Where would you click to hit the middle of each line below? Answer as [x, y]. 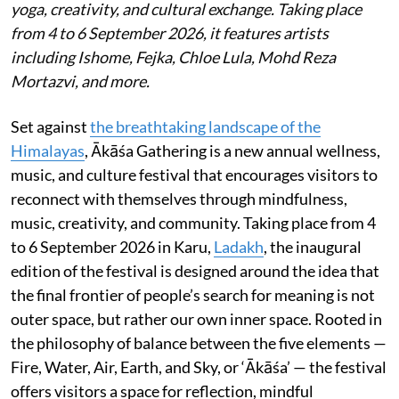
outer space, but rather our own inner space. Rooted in [196, 319]
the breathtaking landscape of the [205, 126]
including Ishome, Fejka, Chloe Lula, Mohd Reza [173, 57]
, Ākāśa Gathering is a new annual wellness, [232, 151]
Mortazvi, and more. [80, 81]
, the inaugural [313, 247]
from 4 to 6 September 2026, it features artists [170, 33]
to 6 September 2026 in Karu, [112, 247]
